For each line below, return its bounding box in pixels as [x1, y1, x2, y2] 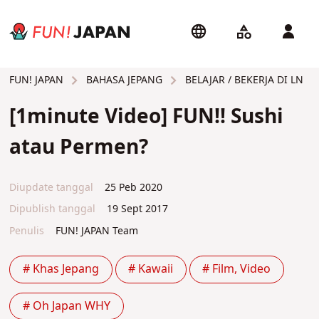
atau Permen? [9, 132, 149, 164]
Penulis [9, 224, 45, 239]
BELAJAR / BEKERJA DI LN [182, 72, 304, 88]
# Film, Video [202, 261, 271, 278]
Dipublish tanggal [9, 202, 96, 217]
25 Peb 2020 [101, 179, 162, 195]
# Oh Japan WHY [23, 297, 111, 315]
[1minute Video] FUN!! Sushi [9, 102, 284, 133]
